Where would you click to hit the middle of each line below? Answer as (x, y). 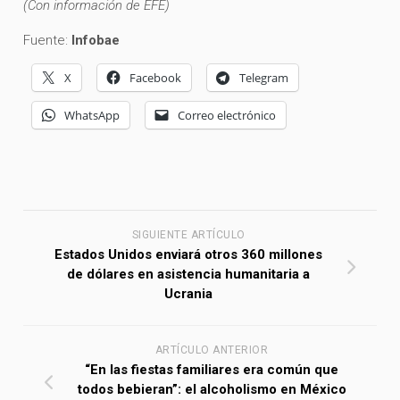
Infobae (96, 41)
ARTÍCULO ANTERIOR (212, 350)
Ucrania (188, 294)
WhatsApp (92, 116)
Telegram (264, 78)
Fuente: (48, 41)
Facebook (156, 78)
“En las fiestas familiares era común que (212, 370)
